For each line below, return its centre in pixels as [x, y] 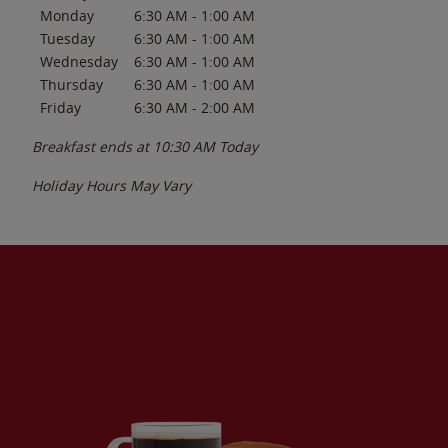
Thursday [71, 84]
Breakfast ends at [92, 146]
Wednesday [79, 61]
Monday [67, 15]
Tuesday [67, 38]
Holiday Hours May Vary [111, 185]
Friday [60, 107]
